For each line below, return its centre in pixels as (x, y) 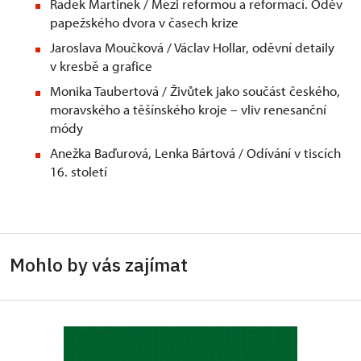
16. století (79, 172)
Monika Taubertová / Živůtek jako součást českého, (195, 91)
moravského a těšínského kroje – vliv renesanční (188, 110)
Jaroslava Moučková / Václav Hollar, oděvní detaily (192, 48)
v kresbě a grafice (101, 66)
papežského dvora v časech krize (144, 23)
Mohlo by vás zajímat (99, 265)
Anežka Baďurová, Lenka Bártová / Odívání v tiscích (195, 153)
